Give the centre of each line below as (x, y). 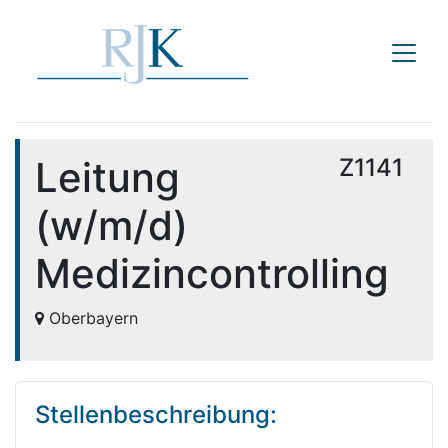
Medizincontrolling (212, 273)
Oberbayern (91, 318)
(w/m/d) (111, 225)
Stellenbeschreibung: (156, 414)
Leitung (107, 177)
